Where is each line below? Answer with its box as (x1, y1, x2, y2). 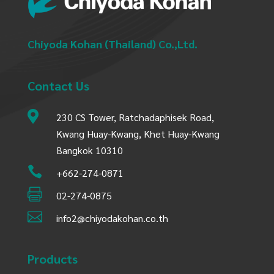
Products (27, 250, 78, 267)
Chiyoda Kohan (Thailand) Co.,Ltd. (27, 36, 198, 51)
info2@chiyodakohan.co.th (56, 211, 168, 224)
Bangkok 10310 (56, 143, 123, 157)
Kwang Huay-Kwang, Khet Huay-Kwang (56, 127, 220, 140)
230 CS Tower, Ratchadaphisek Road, (56, 110, 214, 124)
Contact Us (27, 77, 89, 94)
